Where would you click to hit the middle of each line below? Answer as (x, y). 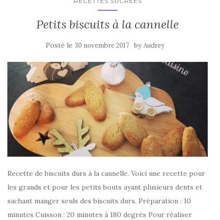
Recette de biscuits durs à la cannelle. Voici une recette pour (106, 173)
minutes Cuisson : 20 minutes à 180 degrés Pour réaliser (100, 214)
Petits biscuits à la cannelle (108, 25)
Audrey (154, 46)
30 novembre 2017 (102, 46)
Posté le (60, 45)
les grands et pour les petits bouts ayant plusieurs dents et (105, 187)
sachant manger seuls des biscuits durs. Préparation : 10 (99, 201)
